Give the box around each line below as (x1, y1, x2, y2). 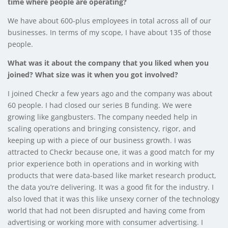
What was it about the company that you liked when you (8, 58, 209, 68)
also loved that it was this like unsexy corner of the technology (8, 193, 219, 204)
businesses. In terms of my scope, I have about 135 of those (8, 27, 211, 37)
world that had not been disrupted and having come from (8, 205, 205, 215)
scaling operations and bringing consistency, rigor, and (8, 123, 196, 133)
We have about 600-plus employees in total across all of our (8, 15, 211, 25)
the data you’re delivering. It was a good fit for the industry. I (8, 182, 214, 192)
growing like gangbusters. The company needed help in (8, 111, 197, 122)
